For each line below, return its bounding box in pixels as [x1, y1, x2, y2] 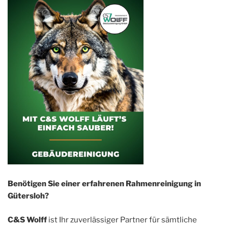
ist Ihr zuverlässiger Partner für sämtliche [47, 215, 197, 224]
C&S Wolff [8, 215, 47, 224]
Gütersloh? [8, 191, 49, 201]
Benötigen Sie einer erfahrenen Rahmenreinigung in [8, 179, 201, 189]
